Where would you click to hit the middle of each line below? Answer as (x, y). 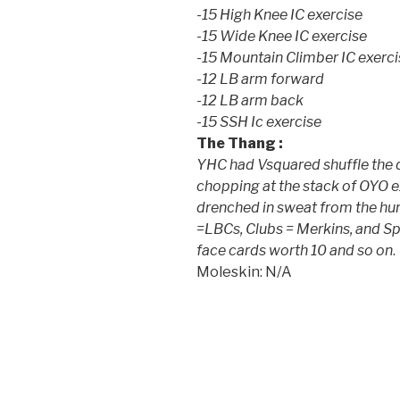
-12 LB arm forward (260, 79)
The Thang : (240, 144)
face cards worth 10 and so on (295, 251)
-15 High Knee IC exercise (279, 15)
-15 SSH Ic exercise (259, 122)
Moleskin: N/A (244, 272)
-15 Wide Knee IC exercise (282, 37)
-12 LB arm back (250, 101)
